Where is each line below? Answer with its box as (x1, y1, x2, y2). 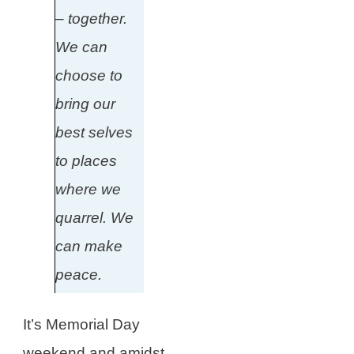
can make (55, 238, 122, 254)
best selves (55, 124, 133, 141)
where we (55, 181, 121, 198)
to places (55, 153, 117, 169)
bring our (55, 96, 115, 112)
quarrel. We (55, 209, 134, 226)
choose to (55, 67, 122, 84)
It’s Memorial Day (23, 316, 140, 333)
